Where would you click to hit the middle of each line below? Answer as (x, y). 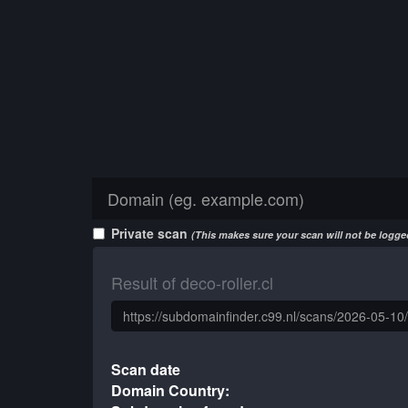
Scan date (146, 369)
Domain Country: (171, 390)
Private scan (151, 233)
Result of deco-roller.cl (192, 282)
